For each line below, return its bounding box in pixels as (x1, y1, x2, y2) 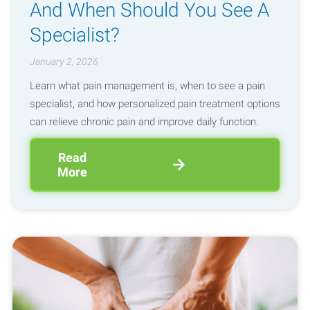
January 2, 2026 (29, 56, 98, 68)
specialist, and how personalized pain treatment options (29, 97, 280, 110)
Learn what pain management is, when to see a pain (29, 79, 265, 92)
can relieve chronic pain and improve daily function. (29, 115, 259, 128)
